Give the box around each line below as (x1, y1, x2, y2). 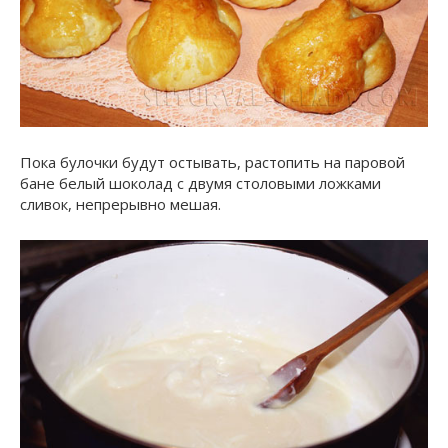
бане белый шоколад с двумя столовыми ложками (20, 173, 381, 194)
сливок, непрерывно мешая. (20, 194, 221, 215)
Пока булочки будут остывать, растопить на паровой (20, 152, 405, 173)
